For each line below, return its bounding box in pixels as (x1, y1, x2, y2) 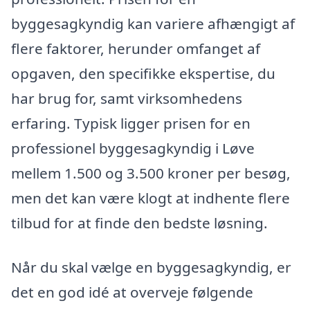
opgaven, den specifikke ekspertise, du (11, 64, 275, 84)
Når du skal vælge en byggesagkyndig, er (11, 257, 291, 277)
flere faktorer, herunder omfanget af (11, 39, 260, 59)
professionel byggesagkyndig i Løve (11, 138, 255, 158)
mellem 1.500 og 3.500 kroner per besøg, (11, 163, 291, 183)
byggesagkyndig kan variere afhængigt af (11, 14, 295, 34)
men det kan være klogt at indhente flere (11, 188, 290, 208)
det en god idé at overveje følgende (11, 282, 253, 302)
